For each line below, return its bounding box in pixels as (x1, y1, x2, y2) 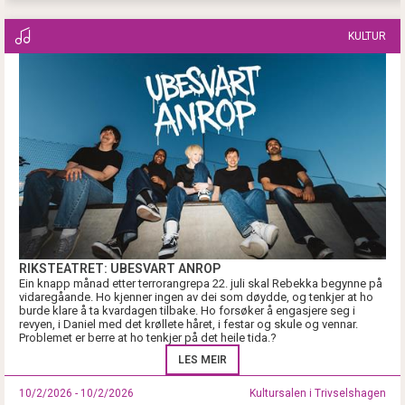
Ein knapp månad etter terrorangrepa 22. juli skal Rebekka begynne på (19, 277, 382, 291)
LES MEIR (178, 353, 227, 367)
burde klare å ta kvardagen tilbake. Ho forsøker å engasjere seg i (19, 304, 355, 318)
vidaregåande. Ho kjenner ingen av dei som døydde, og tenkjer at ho (19, 290, 373, 305)
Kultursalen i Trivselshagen (250, 387, 386, 400)
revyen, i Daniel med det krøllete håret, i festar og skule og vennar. (19, 317, 358, 332)
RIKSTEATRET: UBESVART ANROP (19, 261, 221, 277)
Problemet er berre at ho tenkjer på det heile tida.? (19, 331, 279, 345)
